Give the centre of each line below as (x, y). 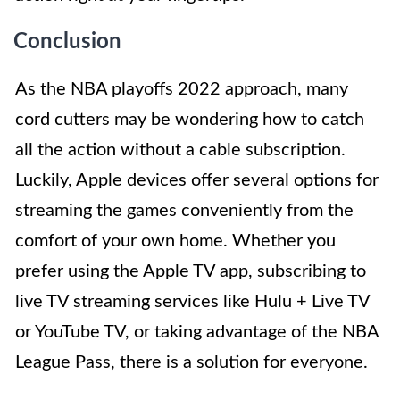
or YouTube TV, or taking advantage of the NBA (197, 333)
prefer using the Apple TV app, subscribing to (191, 272)
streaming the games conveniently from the (184, 211)
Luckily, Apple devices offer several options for (197, 181)
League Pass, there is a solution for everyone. (192, 363)
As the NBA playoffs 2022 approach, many (182, 90)
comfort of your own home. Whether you (175, 242)
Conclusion (67, 42)
